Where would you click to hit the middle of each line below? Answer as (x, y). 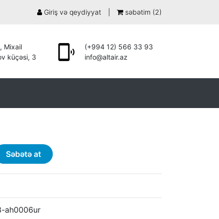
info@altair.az (106, 57)
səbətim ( (139, 12)
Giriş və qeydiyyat (72, 12)
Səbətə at (24, 154)
